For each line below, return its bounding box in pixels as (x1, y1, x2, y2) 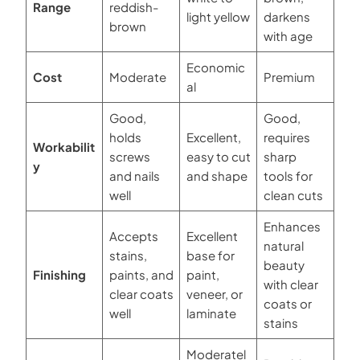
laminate (186, 305, 236, 321)
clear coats (108, 285, 174, 301)
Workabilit (32, 138, 95, 154)
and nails (108, 167, 160, 183)
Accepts (108, 227, 158, 243)
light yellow (186, 8, 250, 24)
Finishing (32, 266, 86, 282)
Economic (186, 59, 245, 75)
